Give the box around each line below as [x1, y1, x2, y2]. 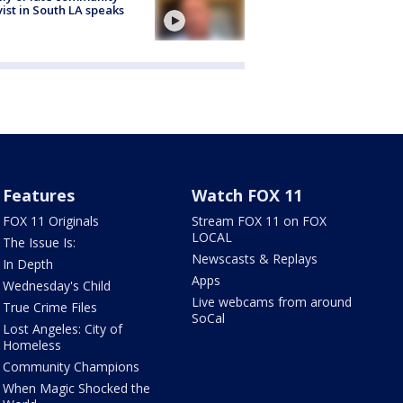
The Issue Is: [2, 233, 76, 251]
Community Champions [2, 357, 139, 375]
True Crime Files [2, 298, 97, 316]
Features [2, 184, 75, 206]
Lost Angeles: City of [2, 319, 122, 337]
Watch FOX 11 [192, 184, 303, 206]
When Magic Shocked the [2, 379, 150, 397]
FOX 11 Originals [2, 211, 99, 229]
